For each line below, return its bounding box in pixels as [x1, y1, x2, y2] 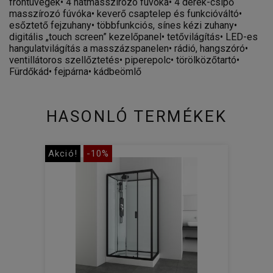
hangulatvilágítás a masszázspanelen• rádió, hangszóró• [9, 43, 248, 55]
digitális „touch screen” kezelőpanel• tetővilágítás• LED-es [9, 31, 258, 43]
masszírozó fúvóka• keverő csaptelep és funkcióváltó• [9, 8, 242, 20]
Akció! [48, 148, 77, 160]
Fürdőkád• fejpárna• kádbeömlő [9, 66, 141, 78]
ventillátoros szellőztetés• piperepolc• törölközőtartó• [9, 54, 239, 66]
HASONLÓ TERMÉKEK [46, 107, 227, 126]
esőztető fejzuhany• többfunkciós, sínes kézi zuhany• [9, 19, 237, 32]
